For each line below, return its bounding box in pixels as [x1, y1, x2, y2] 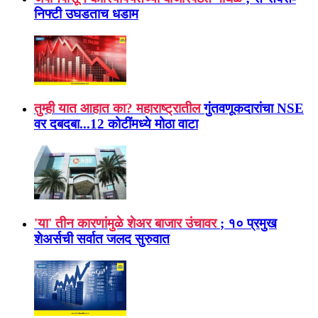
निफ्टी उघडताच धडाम [34, 6, 138, 22]
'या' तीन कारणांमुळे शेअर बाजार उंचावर [34, 216, 216, 231]
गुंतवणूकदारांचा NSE [204, 101, 304, 116]
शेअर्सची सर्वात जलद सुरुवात [34, 231, 170, 247]
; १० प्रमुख [220, 216, 277, 231]
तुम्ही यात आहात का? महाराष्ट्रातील [34, 101, 200, 116]
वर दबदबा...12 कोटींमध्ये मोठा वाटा [34, 116, 198, 132]
